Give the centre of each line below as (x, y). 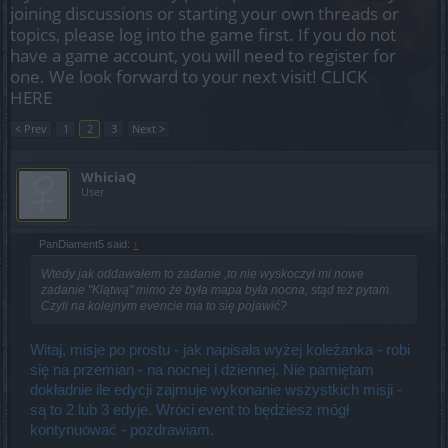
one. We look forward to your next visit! (165, 76)
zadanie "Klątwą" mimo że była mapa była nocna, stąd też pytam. (216, 290)
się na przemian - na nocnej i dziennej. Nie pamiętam (202, 369)
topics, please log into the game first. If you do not (203, 34)
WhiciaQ (108, 177)
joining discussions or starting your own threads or (204, 13)
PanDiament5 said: (86, 244)
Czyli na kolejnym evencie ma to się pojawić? (164, 306)
